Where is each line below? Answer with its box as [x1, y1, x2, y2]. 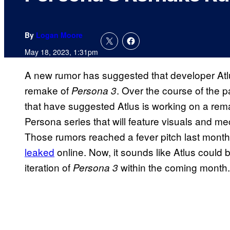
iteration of [25, 160, 73, 175]
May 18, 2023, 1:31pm [25, 47, 98, 57]
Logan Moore [36, 30, 83, 41]
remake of [25, 83, 71, 98]
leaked [25, 145, 54, 159]
